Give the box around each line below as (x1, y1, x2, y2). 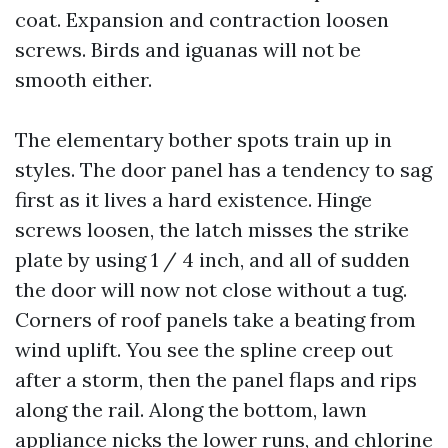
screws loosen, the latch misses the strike (15, 217, 409, 242)
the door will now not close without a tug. (15, 277, 407, 302)
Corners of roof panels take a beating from (15, 307, 416, 332)
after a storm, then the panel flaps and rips (15, 367, 417, 392)
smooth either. (15, 67, 152, 92)
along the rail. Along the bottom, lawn (15, 397, 367, 422)
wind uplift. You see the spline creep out (15, 337, 393, 362)
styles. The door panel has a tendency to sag (15, 157, 432, 182)
